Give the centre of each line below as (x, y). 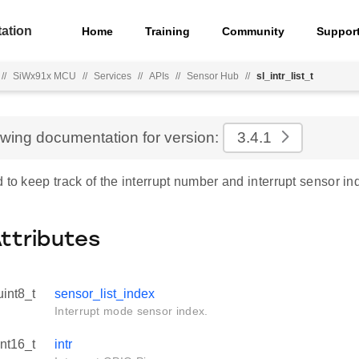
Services (113, 76)
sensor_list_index (105, 294)
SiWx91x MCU (44, 76)
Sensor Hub (213, 76)
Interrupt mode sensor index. (131, 311)
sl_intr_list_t (285, 76)
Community (254, 31)
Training (168, 31)
